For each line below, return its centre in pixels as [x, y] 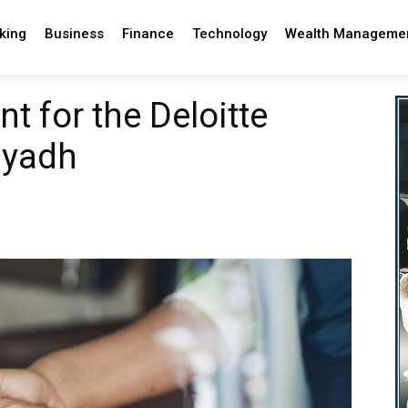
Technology [229, 34]
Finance [148, 34]
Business [74, 34]
